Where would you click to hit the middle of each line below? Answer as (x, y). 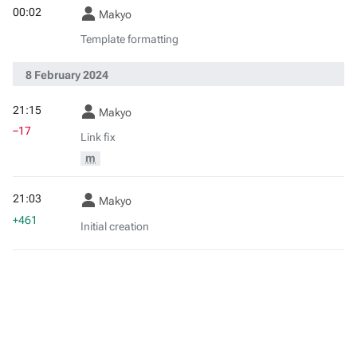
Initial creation (115, 226)
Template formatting (129, 40)
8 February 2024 (67, 75)
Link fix (98, 138)
